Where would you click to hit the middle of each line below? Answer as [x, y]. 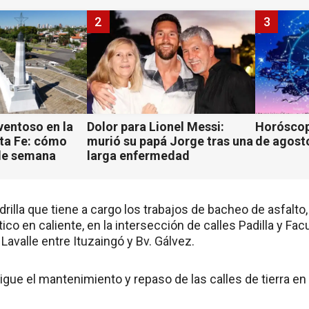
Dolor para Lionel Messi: [155, 127]
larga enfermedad [138, 156]
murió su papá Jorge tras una [170, 141]
